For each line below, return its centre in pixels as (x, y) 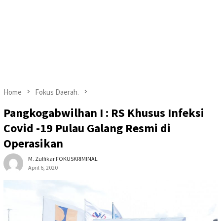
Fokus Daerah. (57, 92)
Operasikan (33, 144)
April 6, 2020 (43, 168)
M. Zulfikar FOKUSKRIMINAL (63, 159)
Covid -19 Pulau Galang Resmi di (87, 128)
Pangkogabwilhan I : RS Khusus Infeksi (104, 113)
